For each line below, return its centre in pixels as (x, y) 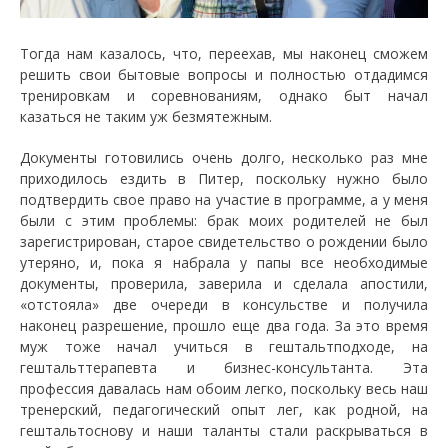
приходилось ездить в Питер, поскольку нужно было (224, 178)
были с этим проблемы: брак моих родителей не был (224, 220)
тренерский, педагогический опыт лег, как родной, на (224, 409)
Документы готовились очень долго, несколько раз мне (224, 157)
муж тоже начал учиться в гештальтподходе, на (224, 346)
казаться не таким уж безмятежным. (146, 116)
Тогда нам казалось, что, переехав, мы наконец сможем (224, 53)
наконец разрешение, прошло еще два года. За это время (224, 325)
